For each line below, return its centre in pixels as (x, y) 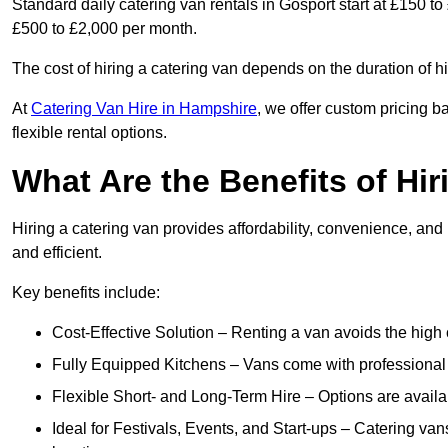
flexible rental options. (89, 133)
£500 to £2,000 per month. (106, 29)
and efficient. (57, 253)
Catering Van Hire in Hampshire (144, 109)
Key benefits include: (86, 293)
